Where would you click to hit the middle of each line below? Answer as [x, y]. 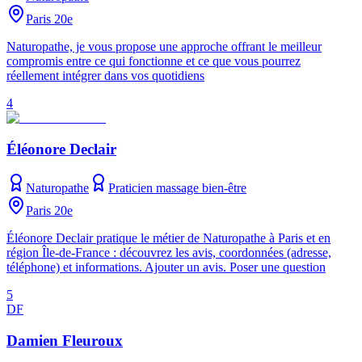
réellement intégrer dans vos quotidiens [105, 76]
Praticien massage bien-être [177, 188]
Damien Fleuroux [65, 341]
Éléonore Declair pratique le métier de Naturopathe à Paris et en [168, 238]
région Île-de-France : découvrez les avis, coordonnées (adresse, [169, 253]
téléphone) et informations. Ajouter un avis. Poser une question [166, 267]
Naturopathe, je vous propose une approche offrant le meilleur [164, 46]
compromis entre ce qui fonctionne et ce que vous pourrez [154, 61]
